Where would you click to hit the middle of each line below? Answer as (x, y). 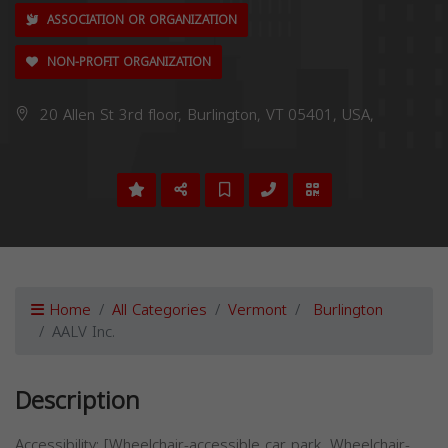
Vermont (257, 310)
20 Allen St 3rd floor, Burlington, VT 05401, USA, (204, 115)
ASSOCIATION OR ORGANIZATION (140, 20)
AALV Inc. (83, 332)
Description (77, 401)
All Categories (159, 310)
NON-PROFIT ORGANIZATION (127, 62)
